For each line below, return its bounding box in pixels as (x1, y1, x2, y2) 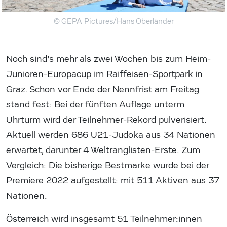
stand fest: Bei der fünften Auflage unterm (6, 99, 184, 110)
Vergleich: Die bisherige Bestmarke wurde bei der (6, 160, 209, 171)
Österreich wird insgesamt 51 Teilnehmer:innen (6, 213, 202, 224)
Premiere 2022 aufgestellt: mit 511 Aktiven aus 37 (6, 175, 219, 186)
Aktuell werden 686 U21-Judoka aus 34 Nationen (6, 129, 215, 140)
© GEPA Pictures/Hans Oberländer (53, 16, 174, 26)
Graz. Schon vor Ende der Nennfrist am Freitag (6, 84, 199, 95)
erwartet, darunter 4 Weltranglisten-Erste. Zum (6, 144, 200, 156)
